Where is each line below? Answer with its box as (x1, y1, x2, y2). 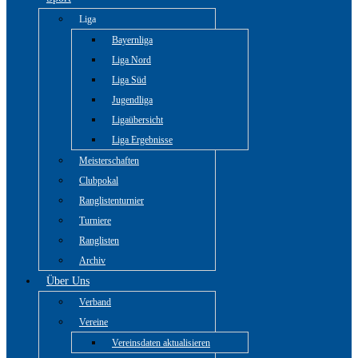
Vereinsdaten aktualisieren (112, 337, 210, 348)
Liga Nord (112, 54, 151, 66)
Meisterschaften (79, 155, 139, 166)
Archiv (79, 255, 105, 266)
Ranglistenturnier (79, 195, 144, 206)
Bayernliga (112, 34, 153, 46)
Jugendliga (112, 94, 153, 105)
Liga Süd (112, 74, 146, 86)
